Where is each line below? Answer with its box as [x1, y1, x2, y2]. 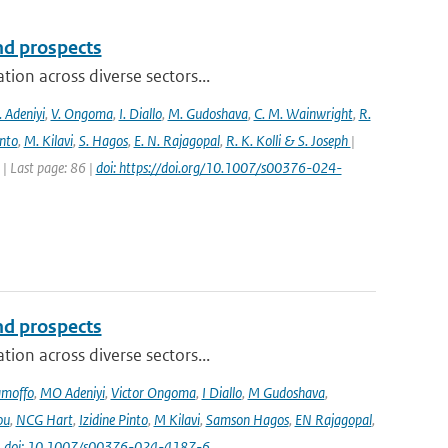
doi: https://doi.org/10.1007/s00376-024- [95, 158, 342, 177]
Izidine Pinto [78, 410, 148, 429]
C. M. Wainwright [253, 104, 353, 123]
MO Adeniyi [39, 383, 105, 402]
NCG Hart [15, 410, 73, 429]
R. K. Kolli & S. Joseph [225, 131, 351, 150]
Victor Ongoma [110, 383, 196, 402]
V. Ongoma [50, 104, 113, 123]
